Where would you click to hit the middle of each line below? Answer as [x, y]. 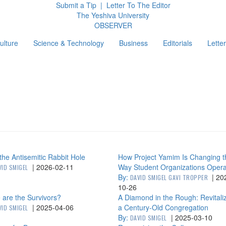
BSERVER [116, 25]
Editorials [177, 43]
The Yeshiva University [113, 15]
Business [133, 43]
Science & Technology [68, 43]
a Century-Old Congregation [163, 207]
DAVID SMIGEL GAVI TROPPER [169, 177]
